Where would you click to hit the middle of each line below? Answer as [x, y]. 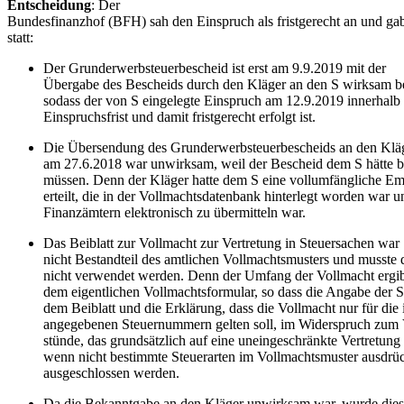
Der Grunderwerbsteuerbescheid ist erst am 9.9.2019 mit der [215, 68]
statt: [20, 37]
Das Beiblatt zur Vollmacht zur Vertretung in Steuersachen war [221, 243]
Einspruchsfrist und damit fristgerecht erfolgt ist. [179, 116]
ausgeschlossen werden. [111, 372]
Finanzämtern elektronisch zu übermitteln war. [174, 212]
